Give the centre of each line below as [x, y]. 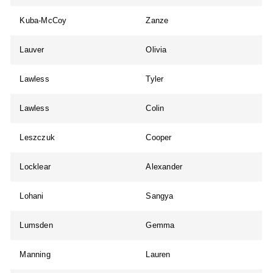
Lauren [158, 255]
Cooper [159, 138]
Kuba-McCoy [43, 21]
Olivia [156, 50]
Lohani [32, 196]
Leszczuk [37, 138]
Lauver [32, 50]
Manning [35, 255]
